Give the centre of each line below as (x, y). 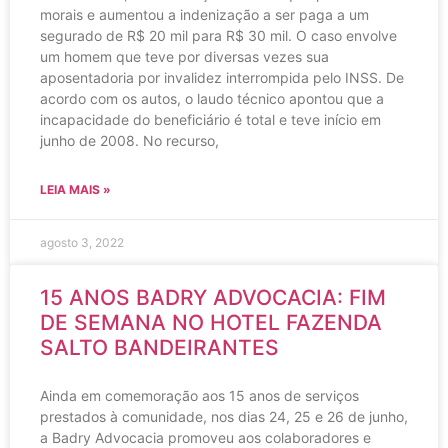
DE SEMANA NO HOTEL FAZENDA (211, 322)
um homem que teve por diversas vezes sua (184, 56)
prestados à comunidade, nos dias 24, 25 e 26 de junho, (224, 416)
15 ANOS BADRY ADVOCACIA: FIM (213, 297)
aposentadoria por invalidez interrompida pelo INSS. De (222, 77)
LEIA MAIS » (75, 189)
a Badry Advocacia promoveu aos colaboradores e (205, 437)
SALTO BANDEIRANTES (159, 347)
